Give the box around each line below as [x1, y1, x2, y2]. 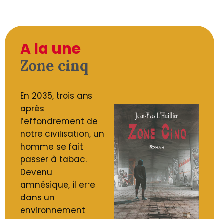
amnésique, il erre [20, 178, 96, 191]
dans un [20, 191, 55, 203]
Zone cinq [20, 56, 89, 75]
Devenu [20, 166, 53, 178]
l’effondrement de [20, 115, 98, 127]
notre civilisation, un [20, 128, 105, 140]
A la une [20, 38, 81, 59]
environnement [20, 204, 86, 216]
